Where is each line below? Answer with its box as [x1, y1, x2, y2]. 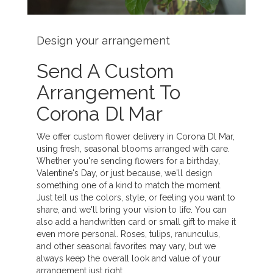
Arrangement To [37, 80, 180, 104]
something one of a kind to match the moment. [37, 180, 222, 190]
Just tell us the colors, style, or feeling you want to [37, 192, 235, 202]
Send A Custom [37, 59, 174, 82]
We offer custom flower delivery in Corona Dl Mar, [37, 131, 235, 141]
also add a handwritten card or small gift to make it [37, 216, 236, 227]
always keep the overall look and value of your [37, 253, 221, 263]
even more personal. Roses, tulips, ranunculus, [37, 229, 220, 239]
